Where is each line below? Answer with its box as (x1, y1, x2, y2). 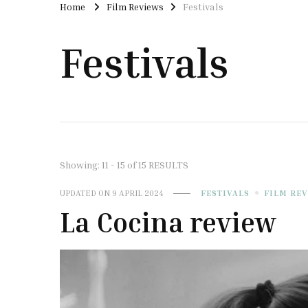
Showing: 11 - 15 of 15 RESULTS (60, 158, 188, 170)
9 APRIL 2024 (112, 187, 164, 198)
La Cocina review (60, 205, 277, 239)
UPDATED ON (60, 187, 113, 198)
